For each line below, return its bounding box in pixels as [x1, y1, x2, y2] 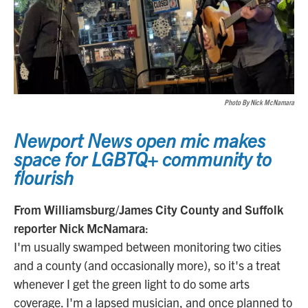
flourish [14, 165, 74, 189]
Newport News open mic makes [14, 128, 265, 152]
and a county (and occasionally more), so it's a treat [14, 257, 280, 274]
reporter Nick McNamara [14, 220, 145, 236]
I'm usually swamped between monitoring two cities [14, 239, 281, 255]
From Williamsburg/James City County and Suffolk [14, 201, 283, 218]
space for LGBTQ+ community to [14, 146, 272, 170]
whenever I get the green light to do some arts [14, 276, 250, 292]
